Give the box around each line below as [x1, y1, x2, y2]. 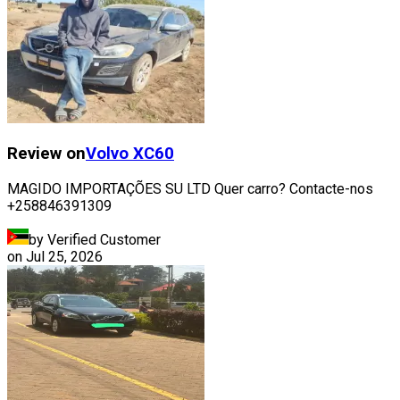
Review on [7, 143, 86, 163]
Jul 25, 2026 [26, 247, 103, 265]
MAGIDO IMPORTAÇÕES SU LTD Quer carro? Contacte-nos [7, 179, 373, 197]
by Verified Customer [29, 230, 161, 248]
